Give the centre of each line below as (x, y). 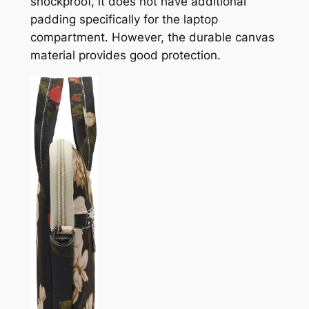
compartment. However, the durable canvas (152, 38)
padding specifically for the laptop (124, 20)
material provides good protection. (125, 56)
